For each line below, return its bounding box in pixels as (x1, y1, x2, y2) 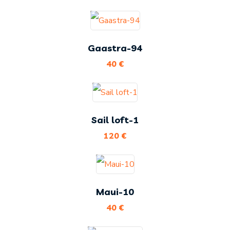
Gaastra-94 (88, 42, 142, 54)
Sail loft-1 (91, 114, 139, 126)
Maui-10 (96, 186, 134, 198)
